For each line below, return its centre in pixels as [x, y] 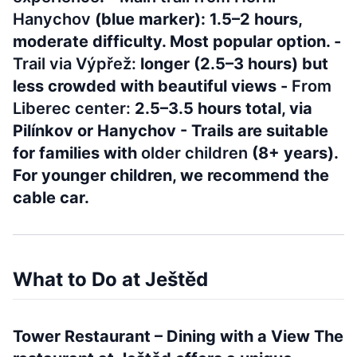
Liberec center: [72, 108]
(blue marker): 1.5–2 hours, [196, 19]
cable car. [51, 198]
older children [194, 153]
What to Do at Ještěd [110, 279]
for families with [77, 153]
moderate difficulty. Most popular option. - [177, 41]
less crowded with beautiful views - [152, 86]
